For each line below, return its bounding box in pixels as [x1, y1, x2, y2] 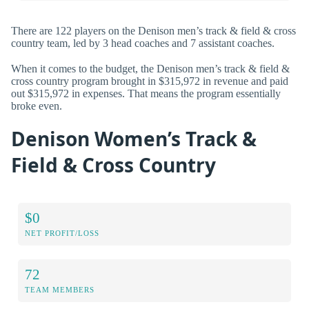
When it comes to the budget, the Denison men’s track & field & [11, 63, 290, 75]
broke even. [11, 100, 62, 112]
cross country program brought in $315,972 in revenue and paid [11, 75, 288, 88]
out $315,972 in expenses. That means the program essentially [11, 88, 281, 100]
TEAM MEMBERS [25, 286, 94, 295]
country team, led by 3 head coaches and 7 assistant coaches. [11, 37, 275, 50]
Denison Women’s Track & [11, 126, 257, 152]
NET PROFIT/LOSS [25, 229, 99, 238]
